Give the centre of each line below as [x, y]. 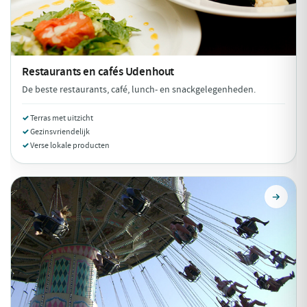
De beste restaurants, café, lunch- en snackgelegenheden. [139, 89]
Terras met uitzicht [62, 118]
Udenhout [150, 72]
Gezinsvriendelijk [60, 132]
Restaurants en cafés [74, 72]
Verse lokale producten [70, 145]
